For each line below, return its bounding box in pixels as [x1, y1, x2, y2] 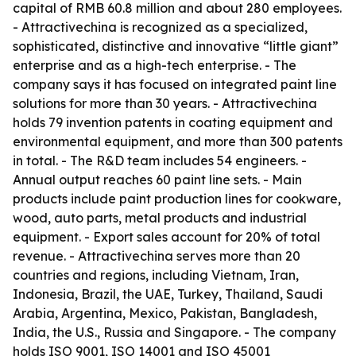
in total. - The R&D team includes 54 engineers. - [13, 153, 307, 168]
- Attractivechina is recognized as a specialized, [13, 19, 308, 35]
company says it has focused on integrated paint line [13, 76, 337, 92]
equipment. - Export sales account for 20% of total [13, 229, 320, 245]
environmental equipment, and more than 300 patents [13, 133, 342, 149]
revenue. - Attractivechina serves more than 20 [13, 248, 300, 264]
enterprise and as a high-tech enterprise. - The [13, 57, 296, 73]
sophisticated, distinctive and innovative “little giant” [13, 38, 339, 54]
